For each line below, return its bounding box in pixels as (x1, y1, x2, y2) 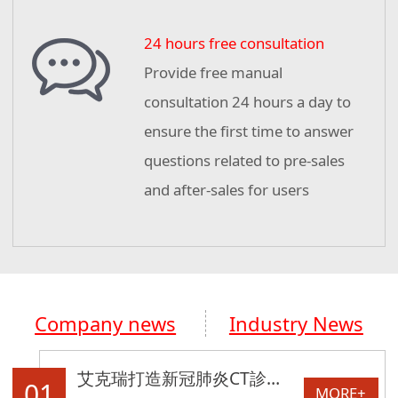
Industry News (228, 310, 363, 338)
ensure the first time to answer (143, 121, 354, 142)
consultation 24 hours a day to (143, 92, 351, 113)
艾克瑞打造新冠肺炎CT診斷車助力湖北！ (267, 366, 281, 391)
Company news (35, 310, 177, 338)
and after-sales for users (143, 179, 309, 201)
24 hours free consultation (143, 33, 324, 54)
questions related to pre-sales (143, 150, 345, 171)
